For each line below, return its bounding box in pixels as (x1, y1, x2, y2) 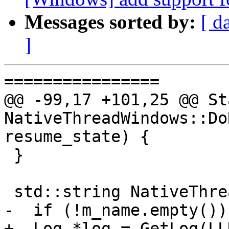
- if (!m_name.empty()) (4, 201, 227, 220)
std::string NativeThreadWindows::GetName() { (4, 182, 14, 201)
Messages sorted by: (25, 11, 196, 33)
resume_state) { (4, 127, 150, 146)
